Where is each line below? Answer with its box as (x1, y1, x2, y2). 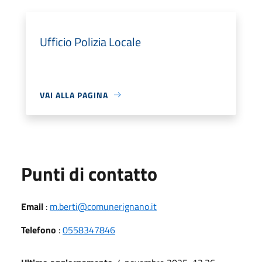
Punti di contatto (21, 159, 157, 188)
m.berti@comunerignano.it (50, 199, 157, 213)
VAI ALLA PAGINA (40, 88, 108, 101)
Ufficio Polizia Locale (40, 32, 141, 51)
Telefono (21, 222, 56, 237)
